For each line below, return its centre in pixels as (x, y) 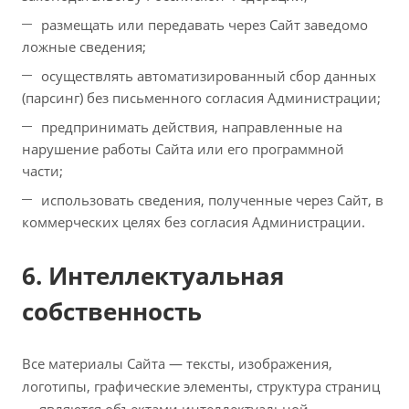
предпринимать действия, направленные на (192, 127)
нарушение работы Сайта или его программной (183, 149)
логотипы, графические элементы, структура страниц (201, 386)
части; (42, 171)
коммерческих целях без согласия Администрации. (194, 222)
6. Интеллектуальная (153, 276)
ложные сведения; (84, 47)
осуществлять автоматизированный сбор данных (209, 76)
